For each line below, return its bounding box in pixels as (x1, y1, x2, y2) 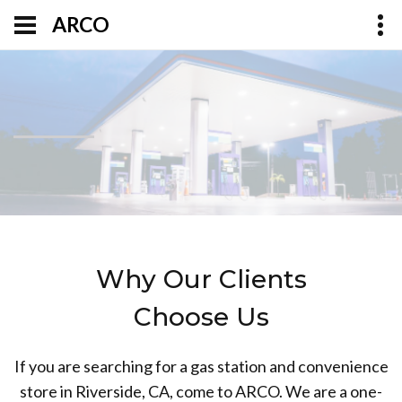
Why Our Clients (95, 264, 307, 294)
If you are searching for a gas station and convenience (13, 356, 389, 376)
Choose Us (133, 301, 269, 332)
